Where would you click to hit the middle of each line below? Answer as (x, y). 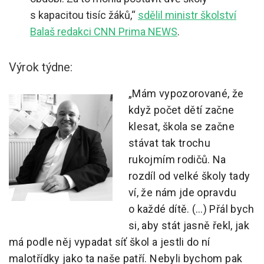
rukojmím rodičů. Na (177, 160)
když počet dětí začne (181, 110)
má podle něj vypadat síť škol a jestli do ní (110, 242)
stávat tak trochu (170, 143)
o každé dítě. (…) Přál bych (192, 209)
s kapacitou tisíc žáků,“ (84, 15)
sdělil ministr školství (187, 15)
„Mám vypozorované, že (186, 94)
